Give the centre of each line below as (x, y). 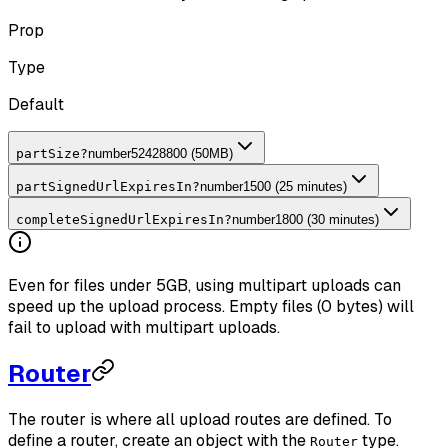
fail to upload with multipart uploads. (144, 327)
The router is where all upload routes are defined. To (200, 419)
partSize (48, 153)
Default (36, 104)
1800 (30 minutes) (327, 219)
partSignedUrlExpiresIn (104, 186)
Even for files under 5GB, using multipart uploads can (204, 285)
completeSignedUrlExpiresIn (120, 219)
